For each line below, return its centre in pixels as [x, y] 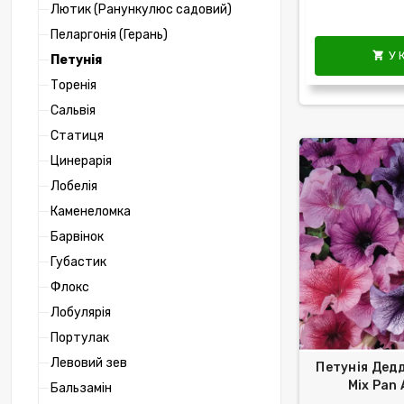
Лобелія [74, 187]
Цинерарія [81, 161]
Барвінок [77, 237]
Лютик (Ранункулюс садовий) [141, 10]
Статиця [77, 136]
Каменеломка [91, 212]
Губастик [78, 262]
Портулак [80, 338]
